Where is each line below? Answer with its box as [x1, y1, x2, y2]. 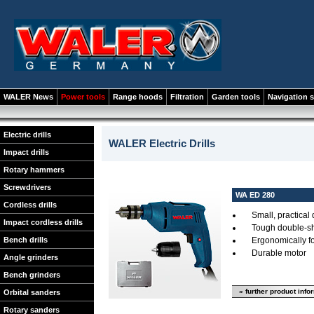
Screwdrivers [4, 183, 51, 191]
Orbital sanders [4, 288, 60, 296]
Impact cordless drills [4, 218, 83, 226]
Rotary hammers [4, 165, 64, 174]
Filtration [170, 93, 204, 101]
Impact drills [4, 148, 49, 156]
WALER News [4, 93, 53, 101]
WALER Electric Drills [109, 137, 215, 149]
